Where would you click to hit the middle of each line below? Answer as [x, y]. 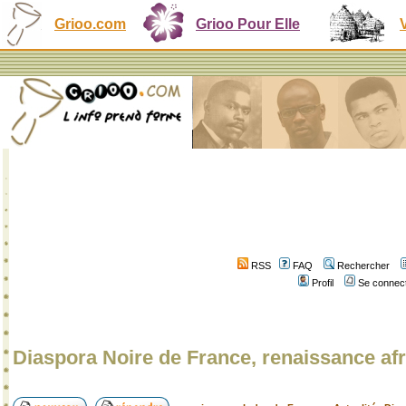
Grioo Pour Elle [248, 24]
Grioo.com [90, 24]
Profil [323, 283]
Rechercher [363, 266]
